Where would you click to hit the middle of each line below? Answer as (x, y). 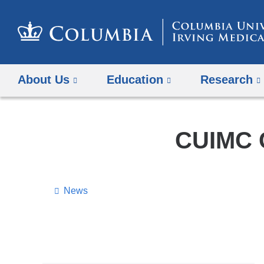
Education (135, 80)
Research (227, 80)
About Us (44, 80)
